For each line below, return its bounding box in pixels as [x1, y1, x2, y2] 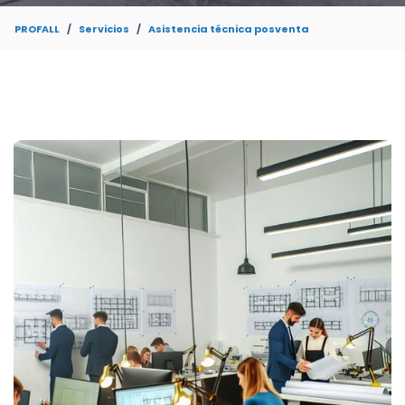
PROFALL [14, 22, 60, 36]
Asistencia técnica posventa [148, 22, 309, 36]
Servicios [79, 22, 129, 36]
